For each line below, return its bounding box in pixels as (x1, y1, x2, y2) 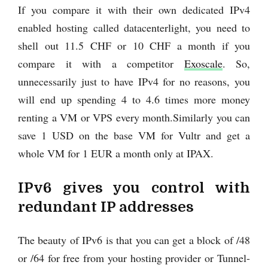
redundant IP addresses (18, 198, 194, 215)
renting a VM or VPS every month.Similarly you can (18, 109, 250, 124)
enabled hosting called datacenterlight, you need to (18, 20, 250, 35)
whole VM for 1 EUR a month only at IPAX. (18, 145, 214, 160)
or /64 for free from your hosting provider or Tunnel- (18, 250, 250, 265)
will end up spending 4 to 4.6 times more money (18, 92, 250, 106)
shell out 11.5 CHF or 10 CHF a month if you (18, 38, 250, 53)
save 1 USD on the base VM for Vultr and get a (18, 127, 250, 142)
